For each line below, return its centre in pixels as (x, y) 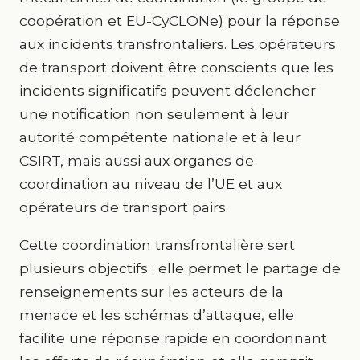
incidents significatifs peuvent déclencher (168, 90)
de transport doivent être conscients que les (176, 67)
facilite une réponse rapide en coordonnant (173, 338)
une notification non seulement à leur (154, 114)
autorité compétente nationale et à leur (160, 137)
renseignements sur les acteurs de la (151, 291)
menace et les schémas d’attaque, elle (157, 315)
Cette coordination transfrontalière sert (157, 245)
